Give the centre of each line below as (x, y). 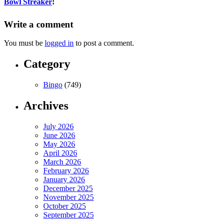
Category (47, 64)
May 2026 (59, 144)
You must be (24, 43)
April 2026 (60, 153)
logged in (59, 43)
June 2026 (59, 136)
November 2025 (69, 197)
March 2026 (62, 162)
